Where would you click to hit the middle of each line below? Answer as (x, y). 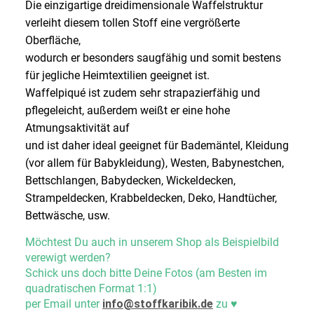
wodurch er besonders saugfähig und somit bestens (153, 57)
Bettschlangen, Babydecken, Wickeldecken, (130, 180)
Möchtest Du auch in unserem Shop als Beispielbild (152, 242)
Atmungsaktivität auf (77, 128)
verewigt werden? (68, 257)
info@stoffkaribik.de (158, 303)
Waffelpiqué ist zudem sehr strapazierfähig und (143, 93)
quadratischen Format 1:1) (91, 288)
